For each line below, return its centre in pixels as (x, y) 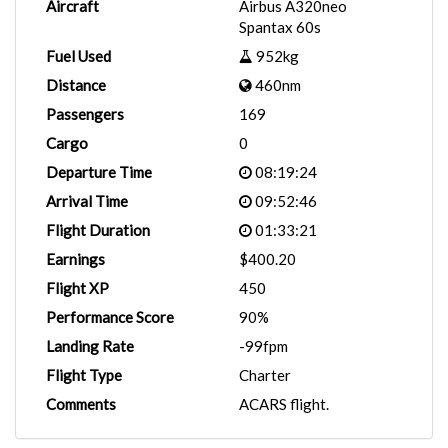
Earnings (75, 259)
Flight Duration (98, 230)
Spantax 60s (280, 27)
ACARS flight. (284, 404)
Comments (81, 404)
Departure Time (99, 172)
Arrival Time (87, 201)
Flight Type (84, 375)
